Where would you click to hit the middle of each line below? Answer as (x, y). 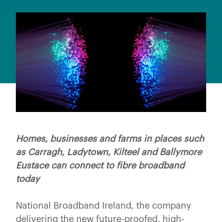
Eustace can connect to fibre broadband (100, 165)
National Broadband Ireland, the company (104, 205)
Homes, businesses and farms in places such (110, 139)
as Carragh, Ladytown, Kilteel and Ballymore (109, 152)
